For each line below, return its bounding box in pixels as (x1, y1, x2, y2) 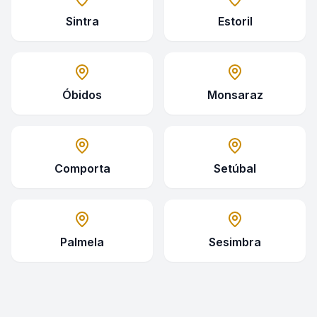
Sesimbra (209, 235, 261, 249)
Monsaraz (207, 88, 263, 102)
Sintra (65, 14, 99, 28)
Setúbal (214, 161, 256, 175)
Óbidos (62, 88, 102, 102)
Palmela (60, 235, 104, 249)
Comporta (54, 161, 110, 175)
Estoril (217, 14, 253, 28)
